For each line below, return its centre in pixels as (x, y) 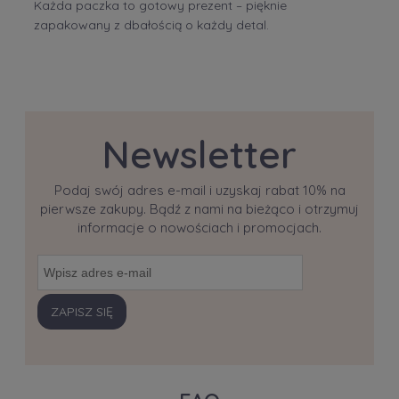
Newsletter (199, 155)
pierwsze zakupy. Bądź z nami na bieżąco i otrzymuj (199, 209)
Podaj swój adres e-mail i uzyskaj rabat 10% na (199, 191)
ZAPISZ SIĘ (82, 312)
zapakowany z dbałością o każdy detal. (151, 25)
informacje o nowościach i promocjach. (199, 228)
